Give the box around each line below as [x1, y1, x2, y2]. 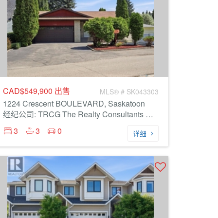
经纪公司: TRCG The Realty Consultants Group [145, 109, 153, 120]
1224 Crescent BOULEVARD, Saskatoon [3, 98, 145, 109]
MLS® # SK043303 [100, 87, 159, 96]
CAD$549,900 [3, 85, 54, 96]
